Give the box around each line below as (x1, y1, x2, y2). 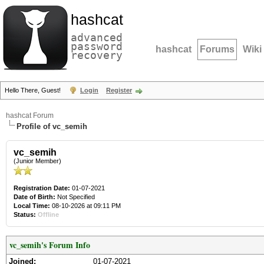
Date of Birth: (14, 193, 55, 200)
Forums (200, 44, 235, 54)
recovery (71, 49, 123, 61)
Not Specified (55, 193, 97, 200)
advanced (71, 31, 123, 44)
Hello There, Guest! (5, 87, 62, 94)
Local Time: (14, 202, 50, 209)
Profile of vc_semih (16, 122, 87, 131)
